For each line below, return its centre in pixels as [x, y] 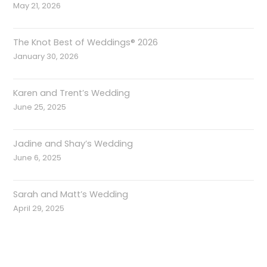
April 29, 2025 [39, 209]
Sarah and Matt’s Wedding [71, 195]
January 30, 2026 [46, 57]
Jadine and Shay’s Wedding [73, 144]
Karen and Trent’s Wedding [72, 93]
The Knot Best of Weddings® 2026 [86, 43]
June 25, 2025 [40, 107]
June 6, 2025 [38, 158]
